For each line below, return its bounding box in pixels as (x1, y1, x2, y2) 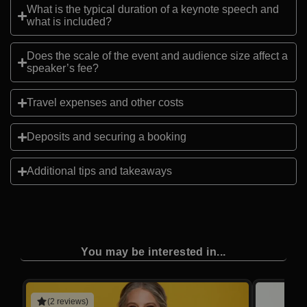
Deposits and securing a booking (27, 131, 186, 143)
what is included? (27, 16, 112, 28)
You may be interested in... (81, 246, 226, 258)
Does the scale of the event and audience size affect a (27, 50, 288, 62)
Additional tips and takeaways (27, 165, 172, 177)
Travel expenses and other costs (27, 97, 184, 109)
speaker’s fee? (27, 62, 99, 75)
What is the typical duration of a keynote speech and (27, 3, 279, 16)
